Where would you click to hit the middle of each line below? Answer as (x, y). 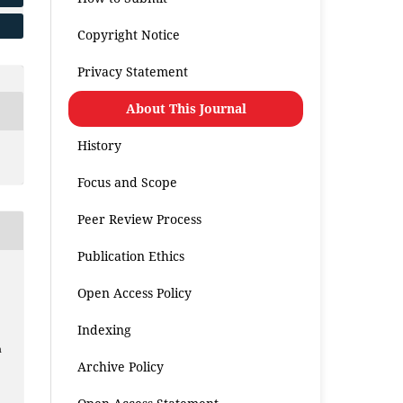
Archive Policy (121, 366)
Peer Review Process (140, 219)
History (100, 145)
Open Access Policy (135, 292)
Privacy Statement (133, 71)
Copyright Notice (129, 34)
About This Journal (186, 108)
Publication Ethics (131, 255)
